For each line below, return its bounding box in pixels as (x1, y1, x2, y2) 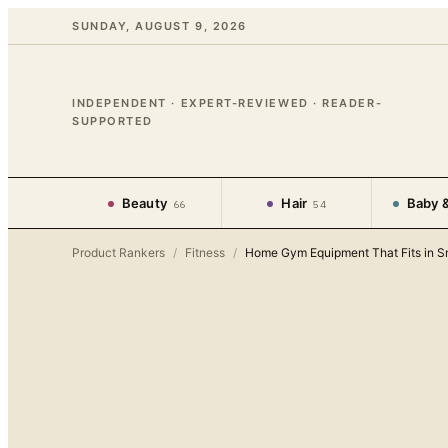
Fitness (185, 245, 225, 260)
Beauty (121, 195, 168, 211)
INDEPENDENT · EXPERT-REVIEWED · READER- (72, 96, 383, 110)
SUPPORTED (72, 114, 153, 128)
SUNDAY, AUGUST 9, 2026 (72, 19, 247, 33)
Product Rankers (72, 245, 165, 260)
